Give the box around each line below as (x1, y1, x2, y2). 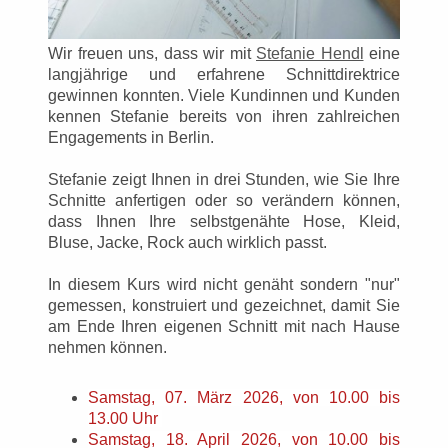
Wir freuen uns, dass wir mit (48, 45, 256, 63)
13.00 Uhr (88, 410, 162, 428)
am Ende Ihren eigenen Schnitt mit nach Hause (48, 318, 400, 336)
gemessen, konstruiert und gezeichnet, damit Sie (48, 297, 400, 315)
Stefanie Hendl (256, 45, 364, 63)
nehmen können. (48, 339, 167, 357)
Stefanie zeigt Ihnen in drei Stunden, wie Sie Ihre (48, 171, 400, 189)
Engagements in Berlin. (48, 129, 214, 147)
